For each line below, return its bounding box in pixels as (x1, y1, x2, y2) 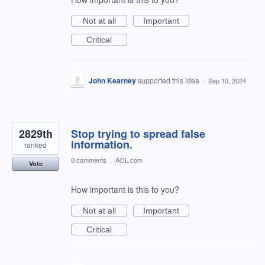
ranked (24, 140, 47, 150)
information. (71, 137, 132, 152)
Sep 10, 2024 (208, 76, 246, 85)
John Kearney (89, 75, 136, 86)
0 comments (71, 155, 106, 164)
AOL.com (115, 155, 143, 164)
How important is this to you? (71, 183, 179, 195)
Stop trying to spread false (71, 126, 205, 141)
